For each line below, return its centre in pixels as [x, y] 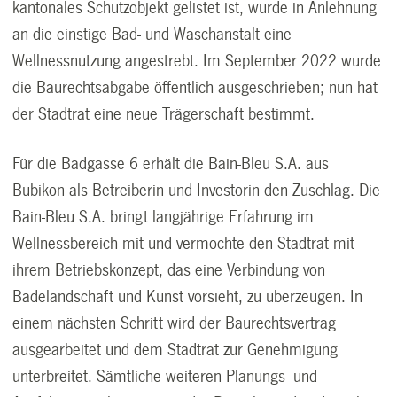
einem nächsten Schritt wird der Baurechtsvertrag [175, 324]
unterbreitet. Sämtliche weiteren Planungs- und [165, 377]
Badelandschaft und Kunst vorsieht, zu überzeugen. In [188, 297]
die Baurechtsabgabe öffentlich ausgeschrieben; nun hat [195, 88]
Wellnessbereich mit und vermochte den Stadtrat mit [184, 244]
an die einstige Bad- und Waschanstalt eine [152, 35]
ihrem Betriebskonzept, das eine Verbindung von [169, 271]
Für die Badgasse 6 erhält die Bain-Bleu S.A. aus [171, 164]
